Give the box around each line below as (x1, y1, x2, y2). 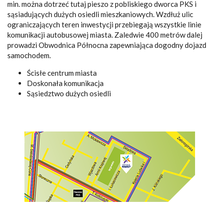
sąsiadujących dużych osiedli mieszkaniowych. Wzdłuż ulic (7, 10, 193, 19)
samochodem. (7, 51, 51, 60)
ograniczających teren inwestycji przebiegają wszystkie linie (7, 20, 201, 29)
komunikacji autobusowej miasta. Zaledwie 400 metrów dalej (7, 30, 202, 39)
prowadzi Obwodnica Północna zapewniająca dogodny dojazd (7, 41, 206, 49)
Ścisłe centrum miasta (27, 68, 97, 77)
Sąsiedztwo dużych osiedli (27, 89, 111, 98)
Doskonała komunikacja (27, 79, 104, 88)
